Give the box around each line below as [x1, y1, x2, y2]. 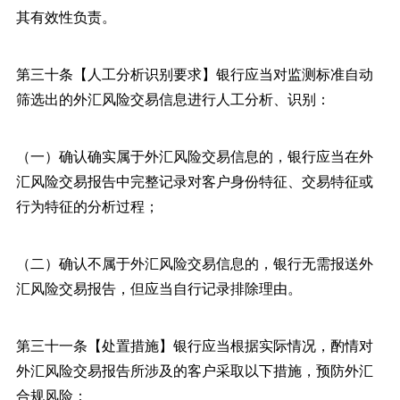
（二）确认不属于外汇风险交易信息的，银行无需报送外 [15, 252, 373, 273]
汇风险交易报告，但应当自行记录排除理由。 [15, 277, 302, 298]
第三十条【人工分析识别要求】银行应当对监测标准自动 [15, 62, 373, 84]
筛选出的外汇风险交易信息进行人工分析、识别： [15, 87, 330, 109]
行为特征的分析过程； [15, 195, 159, 216]
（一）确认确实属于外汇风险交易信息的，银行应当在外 [15, 145, 373, 166]
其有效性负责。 [15, 5, 116, 27]
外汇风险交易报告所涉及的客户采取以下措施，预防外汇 [15, 359, 373, 380]
